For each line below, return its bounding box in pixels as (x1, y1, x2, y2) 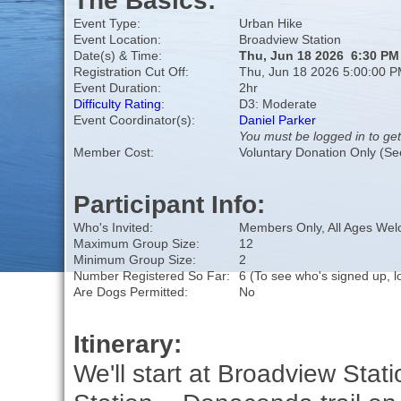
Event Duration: (73, 81, 161, 96)
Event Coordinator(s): (73, 113, 195, 128)
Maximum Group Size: (73, 236, 200, 252)
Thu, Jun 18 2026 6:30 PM (238, 48, 399, 64)
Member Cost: (73, 145, 154, 160)
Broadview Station (238, 32, 341, 47)
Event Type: (73, 16, 141, 31)
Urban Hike (238, 16, 303, 31)
